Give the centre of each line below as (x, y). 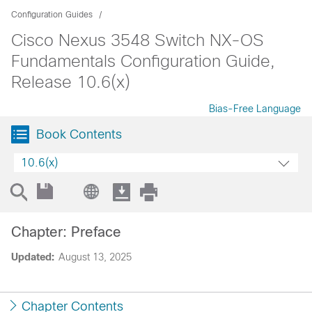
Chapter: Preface (66, 232)
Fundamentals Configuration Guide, (143, 61)
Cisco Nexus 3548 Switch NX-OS (138, 40)
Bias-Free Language (255, 109)
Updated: (33, 257)
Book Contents (79, 134)
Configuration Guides (52, 15)
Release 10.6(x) (71, 82)
